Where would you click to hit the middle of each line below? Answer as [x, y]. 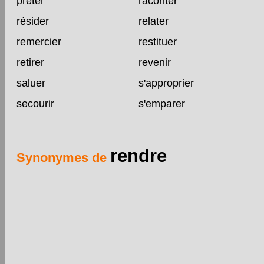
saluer [31, 83]
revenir [154, 62]
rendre [138, 156]
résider [33, 21]
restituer [157, 42]
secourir [35, 103]
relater [153, 21]
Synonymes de [63, 157]
